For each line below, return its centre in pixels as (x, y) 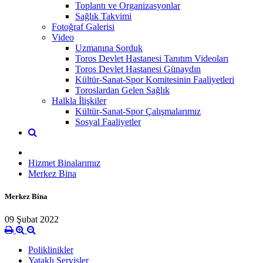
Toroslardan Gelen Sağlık (122, 90)
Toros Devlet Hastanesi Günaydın (138, 69)
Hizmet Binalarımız (64, 163)
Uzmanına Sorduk (109, 48)
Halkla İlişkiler (79, 100)
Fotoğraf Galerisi (83, 26)
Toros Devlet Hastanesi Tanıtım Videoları (152, 58)
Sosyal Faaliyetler (108, 122)
